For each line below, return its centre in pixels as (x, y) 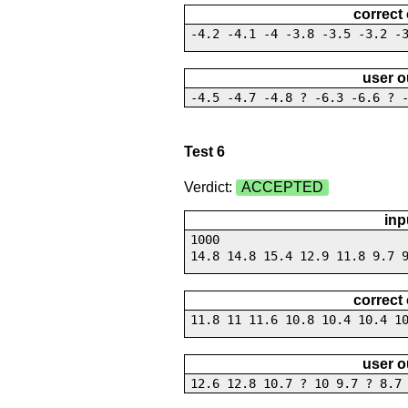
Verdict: (209, 187)
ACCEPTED (282, 187)
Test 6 (204, 151)
